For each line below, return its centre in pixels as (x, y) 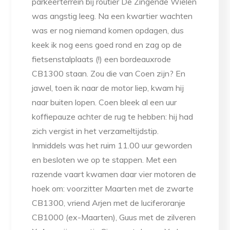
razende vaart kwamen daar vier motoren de (114, 174)
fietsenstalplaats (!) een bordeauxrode (102, 59)
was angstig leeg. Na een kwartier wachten (112, 16)
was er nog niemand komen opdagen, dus (108, 31)
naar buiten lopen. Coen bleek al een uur (104, 102)
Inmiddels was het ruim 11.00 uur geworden (112, 146)
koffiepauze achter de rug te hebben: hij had (113, 117)
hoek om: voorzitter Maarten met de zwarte (113, 189)
